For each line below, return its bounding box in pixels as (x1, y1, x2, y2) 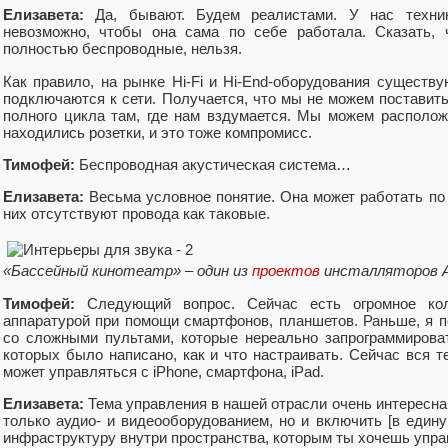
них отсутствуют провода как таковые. (3, 205, 270, 223)
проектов (252, 262, 320, 280)
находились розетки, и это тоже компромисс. (3, 123, 312, 141)
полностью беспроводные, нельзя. (3, 40, 242, 58)
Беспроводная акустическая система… (75, 155, 351, 173)
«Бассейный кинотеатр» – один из (3, 262, 252, 280)
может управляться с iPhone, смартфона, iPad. (3, 362, 324, 380)
